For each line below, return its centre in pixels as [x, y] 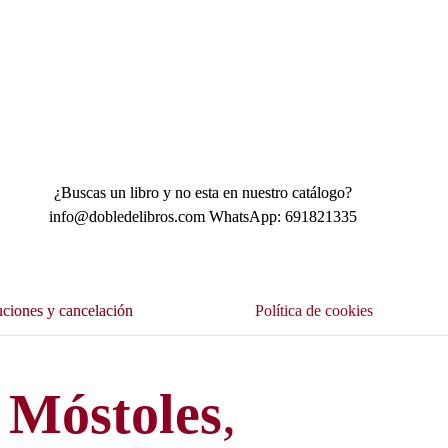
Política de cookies [313, 311]
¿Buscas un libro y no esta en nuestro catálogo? [202, 192]
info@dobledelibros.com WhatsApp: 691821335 [202, 216]
